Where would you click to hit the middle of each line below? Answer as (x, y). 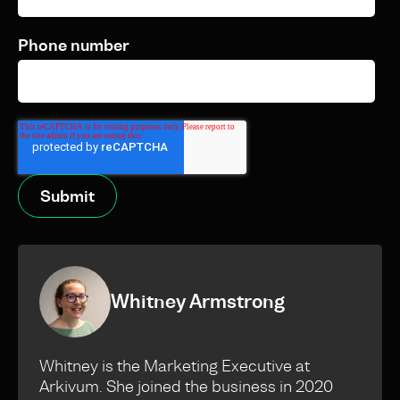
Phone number (74, 46)
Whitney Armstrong (198, 302)
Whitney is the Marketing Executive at (175, 366)
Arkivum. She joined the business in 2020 (186, 387)
